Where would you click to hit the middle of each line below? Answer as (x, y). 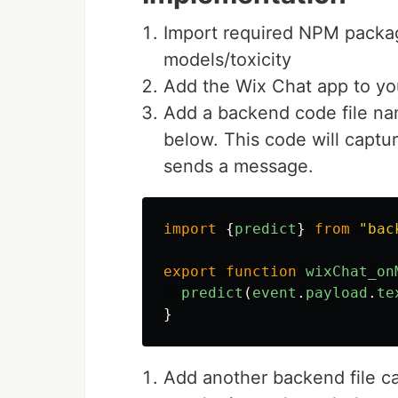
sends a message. (239, 166)
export (190, 271)
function (261, 271)
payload (337, 292)
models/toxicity (227, 59)
